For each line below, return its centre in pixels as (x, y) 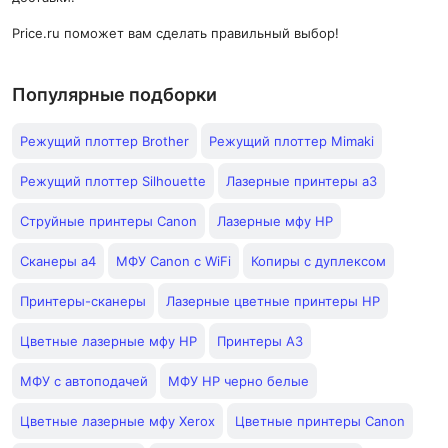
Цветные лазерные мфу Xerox (117, 421)
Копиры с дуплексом (318, 261)
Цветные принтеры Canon (320, 421)
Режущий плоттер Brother (104, 141)
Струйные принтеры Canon (108, 221)
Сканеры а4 (58, 261)
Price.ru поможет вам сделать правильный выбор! (175, 33)
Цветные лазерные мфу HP (108, 341)
